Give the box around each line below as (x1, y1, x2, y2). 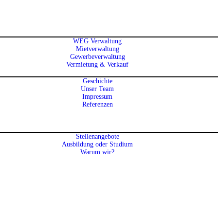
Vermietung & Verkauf (66, 61, 129, 69)
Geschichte (82, 77, 112, 85)
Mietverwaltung (75, 45, 119, 53)
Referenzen (82, 101, 113, 109)
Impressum (82, 93, 113, 101)
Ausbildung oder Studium (62, 141, 133, 148)
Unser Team (81, 85, 114, 93)
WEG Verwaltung (73, 37, 122, 45)
